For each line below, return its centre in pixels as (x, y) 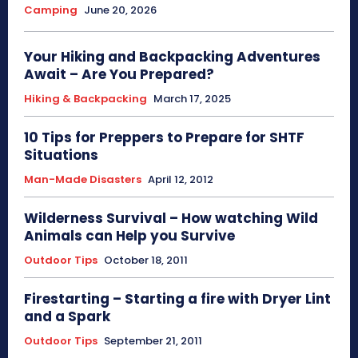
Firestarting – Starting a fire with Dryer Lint (177, 299)
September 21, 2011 (153, 341)
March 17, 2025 (192, 99)
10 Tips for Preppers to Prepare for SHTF (164, 138)
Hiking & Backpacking (86, 99)
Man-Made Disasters (83, 180)
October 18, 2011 (146, 261)
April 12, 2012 (181, 180)
